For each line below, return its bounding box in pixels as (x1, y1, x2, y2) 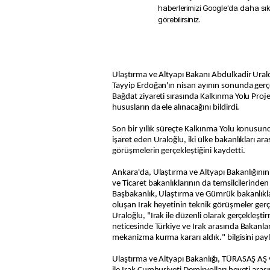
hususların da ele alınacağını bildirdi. (112, 103, 240, 112)
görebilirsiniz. (158, 14, 201, 24)
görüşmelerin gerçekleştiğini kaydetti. (112, 146, 245, 155)
